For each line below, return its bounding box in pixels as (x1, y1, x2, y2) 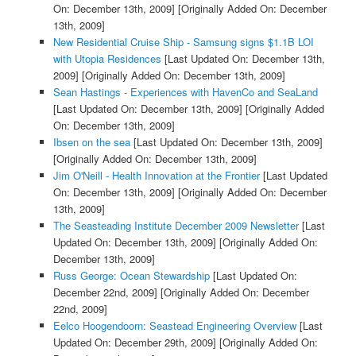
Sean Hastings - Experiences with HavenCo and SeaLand (52, 84, 318, 100)
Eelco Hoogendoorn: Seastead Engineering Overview (52, 318, 296, 334)
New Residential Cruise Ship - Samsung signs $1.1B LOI (52, 34, 314, 50)
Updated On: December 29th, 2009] (52, 335, 216, 350)
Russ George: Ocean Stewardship (52, 268, 210, 284)
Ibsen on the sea (52, 134, 130, 150)
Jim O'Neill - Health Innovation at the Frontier (52, 168, 260, 184)
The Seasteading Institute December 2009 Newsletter (52, 218, 299, 234)
